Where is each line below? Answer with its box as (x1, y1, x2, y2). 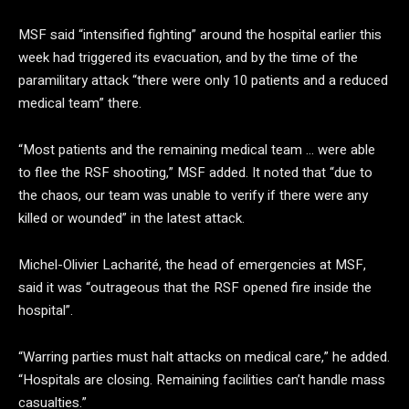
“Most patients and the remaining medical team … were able (18, 140, 375, 160)
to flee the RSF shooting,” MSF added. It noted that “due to (18, 163, 372, 183)
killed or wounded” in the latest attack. (18, 208, 245, 228)
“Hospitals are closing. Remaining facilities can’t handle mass (18, 370, 385, 390)
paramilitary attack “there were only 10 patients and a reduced (18, 70, 388, 90)
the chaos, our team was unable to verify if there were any (18, 185, 368, 205)
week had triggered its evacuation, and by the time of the (18, 47, 358, 68)
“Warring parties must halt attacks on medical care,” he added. (18, 347, 390, 367)
